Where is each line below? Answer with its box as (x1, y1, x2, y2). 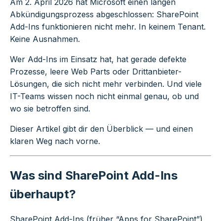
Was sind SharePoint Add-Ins (10, 168, 178, 183)
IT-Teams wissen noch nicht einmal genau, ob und (10, 91, 199, 101)
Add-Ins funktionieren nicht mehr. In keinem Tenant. (10, 21, 206, 32)
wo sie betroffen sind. (10, 103, 90, 113)
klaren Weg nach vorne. (10, 136, 100, 146)
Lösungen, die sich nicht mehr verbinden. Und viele (10, 78, 202, 89)
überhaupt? (10, 186, 76, 201)
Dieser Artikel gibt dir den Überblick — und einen (10, 123, 193, 134)
